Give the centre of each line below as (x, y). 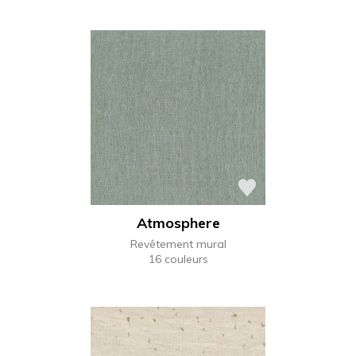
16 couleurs (178, 259)
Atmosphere (178, 223)
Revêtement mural (178, 244)
